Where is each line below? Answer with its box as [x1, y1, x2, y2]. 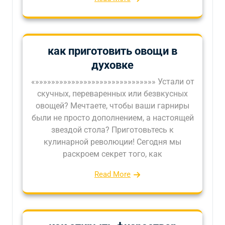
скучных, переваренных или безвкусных [37, 88, 188, 98]
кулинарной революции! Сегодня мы [44, 137, 181, 147]
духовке [91, 58, 134, 71]
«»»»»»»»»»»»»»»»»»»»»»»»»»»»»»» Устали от [31, 76, 194, 86]
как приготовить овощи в [48, 44, 177, 57]
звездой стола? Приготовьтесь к [51, 125, 174, 135]
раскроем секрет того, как [63, 149, 162, 159]
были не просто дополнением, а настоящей [31, 113, 194, 123]
